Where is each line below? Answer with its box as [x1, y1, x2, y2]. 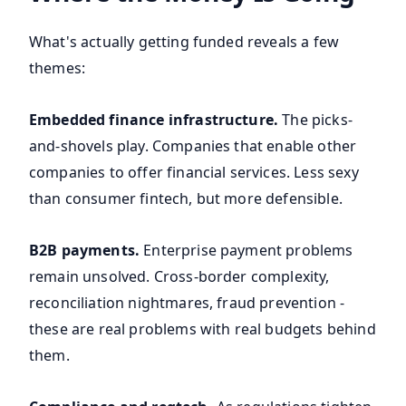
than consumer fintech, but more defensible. [29, 188, 343, 209]
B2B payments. [29, 240, 140, 261]
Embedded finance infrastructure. [29, 110, 279, 130]
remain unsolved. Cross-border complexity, [29, 266, 330, 287]
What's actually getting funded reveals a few [29, 32, 340, 53]
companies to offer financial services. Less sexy [29, 162, 359, 183]
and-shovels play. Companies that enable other [29, 136, 357, 157]
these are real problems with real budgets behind [29, 319, 376, 340]
